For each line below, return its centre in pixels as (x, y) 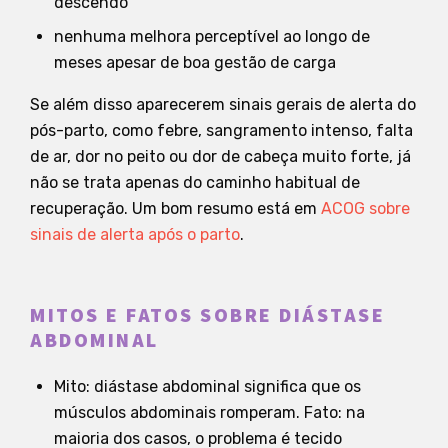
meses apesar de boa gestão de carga (195, 62)
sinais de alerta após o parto (135, 234)
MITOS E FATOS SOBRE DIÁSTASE (207, 315)
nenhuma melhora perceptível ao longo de (212, 36)
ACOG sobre (365, 208)
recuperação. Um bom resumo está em (175, 208)
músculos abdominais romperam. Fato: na (209, 412)
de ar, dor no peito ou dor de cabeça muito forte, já (220, 156)
